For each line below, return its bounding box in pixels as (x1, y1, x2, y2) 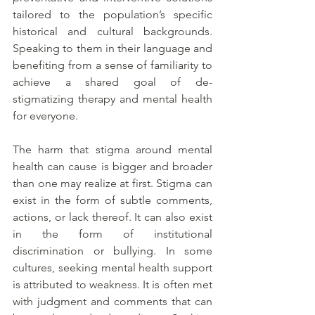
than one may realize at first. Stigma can (13, 176, 212, 191)
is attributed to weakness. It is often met (13, 278, 212, 292)
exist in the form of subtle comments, (13, 193, 212, 207)
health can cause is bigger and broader (13, 160, 212, 174)
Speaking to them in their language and (13, 41, 212, 56)
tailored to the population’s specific (13, 8, 212, 22)
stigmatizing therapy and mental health (13, 92, 212, 106)
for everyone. (13, 109, 81, 123)
